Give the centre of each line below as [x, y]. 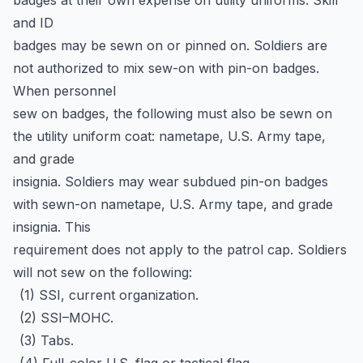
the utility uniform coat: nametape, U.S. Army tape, [169, 136]
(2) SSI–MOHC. [66, 318]
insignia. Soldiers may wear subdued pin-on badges [171, 181]
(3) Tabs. [47, 340]
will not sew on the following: [102, 272]
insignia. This [52, 227]
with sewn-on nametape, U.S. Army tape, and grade [173, 204]
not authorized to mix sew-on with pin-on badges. [166, 68]
